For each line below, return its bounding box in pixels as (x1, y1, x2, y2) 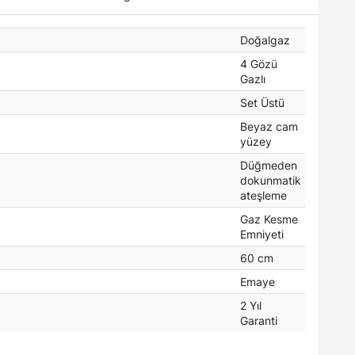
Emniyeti (240, 227, 284, 241)
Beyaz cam (240, 119, 298, 133)
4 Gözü (240, 56, 277, 71)
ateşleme (240, 188, 287, 202)
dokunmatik (240, 173, 301, 187)
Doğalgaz (240, 32, 290, 47)
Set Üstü (240, 95, 284, 109)
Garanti (240, 313, 277, 327)
